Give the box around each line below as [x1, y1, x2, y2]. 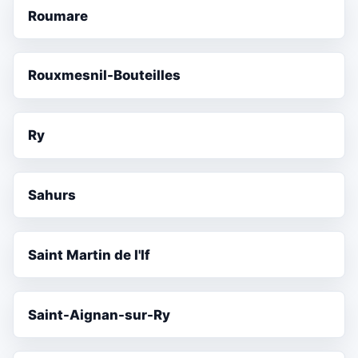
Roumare [28, 7, 89, 24]
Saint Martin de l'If [28, 246, 151, 263]
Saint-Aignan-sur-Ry [28, 306, 171, 323]
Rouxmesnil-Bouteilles [28, 67, 181, 84]
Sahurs [28, 186, 77, 203]
